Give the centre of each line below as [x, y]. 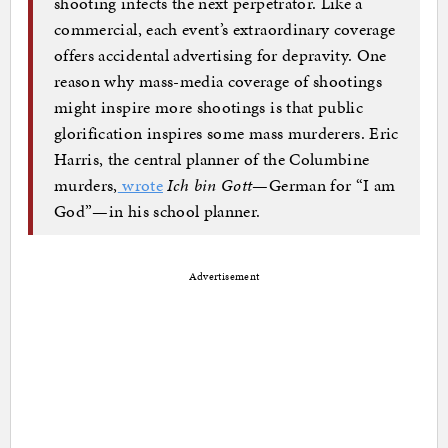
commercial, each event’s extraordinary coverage [225, 29]
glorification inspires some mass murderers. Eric [226, 133]
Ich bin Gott [210, 185]
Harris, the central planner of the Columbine [212, 159]
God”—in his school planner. [157, 211]
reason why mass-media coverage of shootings [218, 81]
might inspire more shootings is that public [209, 107]
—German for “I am [324, 185]
